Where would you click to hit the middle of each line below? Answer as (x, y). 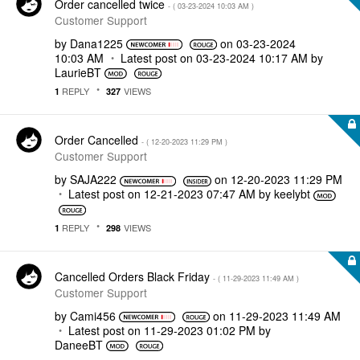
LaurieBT (78, 72)
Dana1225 (96, 43)
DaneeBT (79, 344)
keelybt (292, 194)
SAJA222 (93, 179)
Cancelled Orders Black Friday (134, 276)
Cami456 (93, 315)
